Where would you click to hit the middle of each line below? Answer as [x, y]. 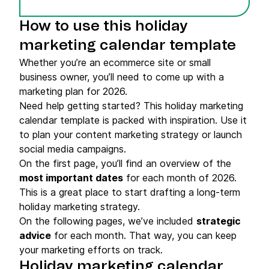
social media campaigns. [73, 149]
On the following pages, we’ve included [108, 221]
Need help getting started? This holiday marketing [131, 106]
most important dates [71, 178]
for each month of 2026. [180, 178]
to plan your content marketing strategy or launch [131, 134]
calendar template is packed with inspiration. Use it [133, 120]
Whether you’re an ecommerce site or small [115, 62]
